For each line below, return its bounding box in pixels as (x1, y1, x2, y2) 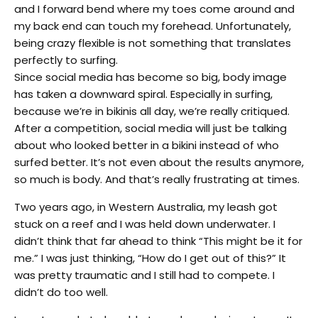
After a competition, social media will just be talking (14, 120, 287, 136)
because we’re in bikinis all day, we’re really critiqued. (14, 103, 290, 119)
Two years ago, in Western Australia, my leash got (14, 199, 278, 214)
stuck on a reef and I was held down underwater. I (14, 216, 275, 231)
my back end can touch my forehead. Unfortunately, (14, 18, 291, 33)
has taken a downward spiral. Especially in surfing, (14, 86, 273, 102)
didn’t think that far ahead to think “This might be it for (14, 233, 302, 248)
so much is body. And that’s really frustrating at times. (14, 171, 300, 187)
